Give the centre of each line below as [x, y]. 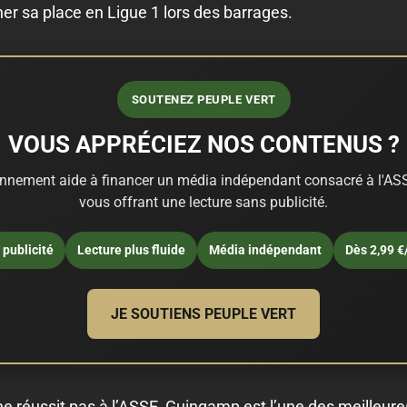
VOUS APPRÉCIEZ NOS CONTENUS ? [203, 144]
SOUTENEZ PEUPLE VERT [203, 99]
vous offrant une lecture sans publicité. [203, 202]
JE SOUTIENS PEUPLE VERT [203, 313]
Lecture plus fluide [131, 249]
